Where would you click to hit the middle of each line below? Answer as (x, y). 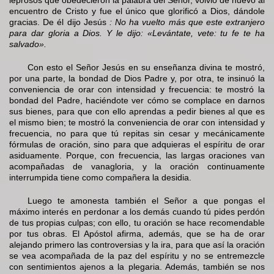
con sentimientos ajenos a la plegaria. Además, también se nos (137, 267)
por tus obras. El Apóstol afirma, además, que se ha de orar (137, 234)
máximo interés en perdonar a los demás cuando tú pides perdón (137, 212)
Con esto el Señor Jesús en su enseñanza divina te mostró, (146, 68)
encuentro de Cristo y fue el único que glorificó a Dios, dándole (137, 11)
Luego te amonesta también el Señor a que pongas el (146, 201)
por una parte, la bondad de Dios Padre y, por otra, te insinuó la (137, 79)
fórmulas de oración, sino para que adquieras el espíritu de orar (137, 145)
